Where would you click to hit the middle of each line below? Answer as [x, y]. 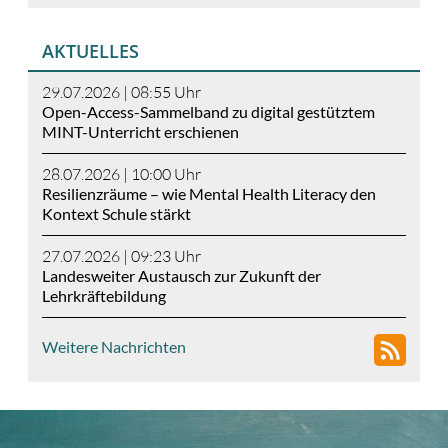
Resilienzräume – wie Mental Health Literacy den [209, 194]
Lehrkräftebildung [104, 296]
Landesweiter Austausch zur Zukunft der [181, 276]
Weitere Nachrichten [114, 346]
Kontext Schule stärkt [116, 214]
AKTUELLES [90, 50]
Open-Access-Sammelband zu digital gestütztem [208, 112]
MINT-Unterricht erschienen [140, 132]
